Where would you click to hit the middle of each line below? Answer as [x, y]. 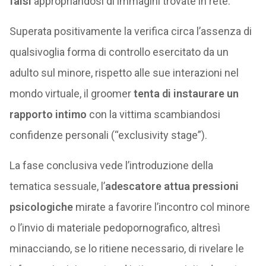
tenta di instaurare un [186, 94]
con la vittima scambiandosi [153, 114]
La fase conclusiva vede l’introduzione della [111, 165]
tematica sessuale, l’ [57, 186]
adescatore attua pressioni [172, 186]
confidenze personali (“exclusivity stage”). [108, 135]
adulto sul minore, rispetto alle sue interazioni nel [124, 73]
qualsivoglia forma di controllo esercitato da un [119, 52]
